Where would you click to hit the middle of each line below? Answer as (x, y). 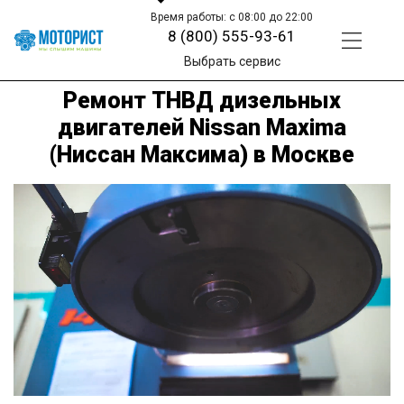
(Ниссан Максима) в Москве (202, 154)
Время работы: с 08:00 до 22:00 (232, 17)
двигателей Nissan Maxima (202, 127)
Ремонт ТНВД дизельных (202, 100)
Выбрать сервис (232, 61)
